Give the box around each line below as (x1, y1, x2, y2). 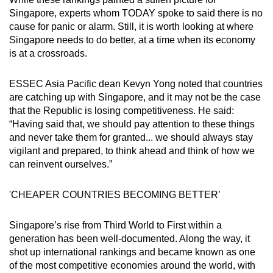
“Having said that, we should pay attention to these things (9, 118, 255, 129)
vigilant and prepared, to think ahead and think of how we (9, 145, 255, 156)
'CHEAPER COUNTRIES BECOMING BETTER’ (9, 189, 221, 200)
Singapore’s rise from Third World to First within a (9, 219, 222, 230)
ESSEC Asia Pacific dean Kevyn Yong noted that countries (9, 78, 263, 89)
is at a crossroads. (9, 48, 87, 58)
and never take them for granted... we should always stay (9, 132, 253, 143)
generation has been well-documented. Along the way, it (9, 233, 250, 244)
